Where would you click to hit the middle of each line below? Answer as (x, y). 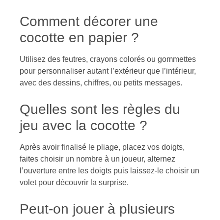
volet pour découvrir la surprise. (74, 182)
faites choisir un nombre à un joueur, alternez (97, 159)
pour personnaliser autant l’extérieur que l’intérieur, (108, 71)
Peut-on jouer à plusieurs (97, 209)
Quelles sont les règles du (100, 109)
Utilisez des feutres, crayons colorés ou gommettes (108, 59)
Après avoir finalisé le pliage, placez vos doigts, (102, 147)
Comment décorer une (89, 21)
